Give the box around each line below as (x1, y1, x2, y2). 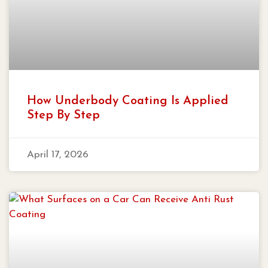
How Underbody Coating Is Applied (27, 95, 229, 107)
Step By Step (27, 109, 100, 121)
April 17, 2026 (27, 149, 89, 160)
